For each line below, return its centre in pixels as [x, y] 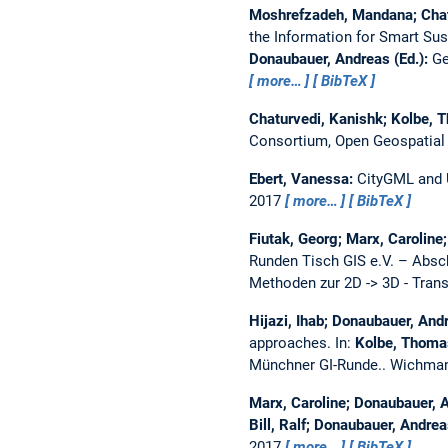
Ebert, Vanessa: [302, 178]
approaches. [291, 342]
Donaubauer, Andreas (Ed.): [340, 58]
